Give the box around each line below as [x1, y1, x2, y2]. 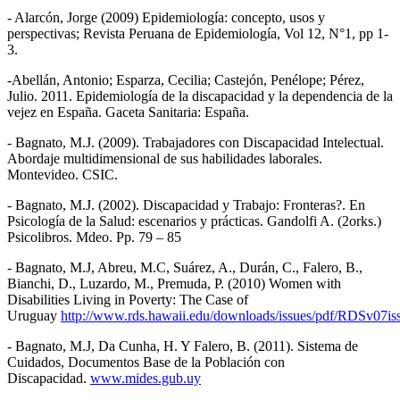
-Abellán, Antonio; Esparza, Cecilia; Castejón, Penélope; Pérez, [7, 71, 364, 87]
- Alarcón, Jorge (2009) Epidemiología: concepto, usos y [7, 9, 325, 25]
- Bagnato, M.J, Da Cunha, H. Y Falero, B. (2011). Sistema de [7, 337, 358, 354]
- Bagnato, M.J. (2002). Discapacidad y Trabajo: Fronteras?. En [7, 196, 365, 212]
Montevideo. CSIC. [7, 166, 118, 182]
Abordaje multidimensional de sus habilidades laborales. [7, 150, 322, 166]
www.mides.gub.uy [90, 370, 201, 386]
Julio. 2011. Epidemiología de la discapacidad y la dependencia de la [7, 87, 393, 104]
